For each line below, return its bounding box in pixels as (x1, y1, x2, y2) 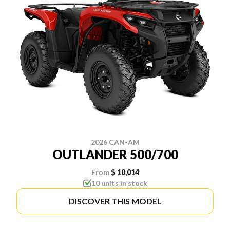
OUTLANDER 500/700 (52, 147, 178, 162)
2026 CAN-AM (90, 138, 140, 147)
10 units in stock (91, 179, 147, 188)
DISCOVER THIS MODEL (68, 196, 162, 206)
